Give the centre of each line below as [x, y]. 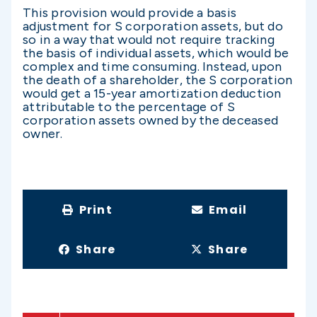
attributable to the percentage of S [129, 106]
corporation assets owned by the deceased [150, 120]
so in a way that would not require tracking [149, 39]
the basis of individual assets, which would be [156, 53]
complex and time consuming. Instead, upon [152, 66]
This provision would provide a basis [129, 12]
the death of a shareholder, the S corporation [158, 80]
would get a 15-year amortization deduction [152, 93]
